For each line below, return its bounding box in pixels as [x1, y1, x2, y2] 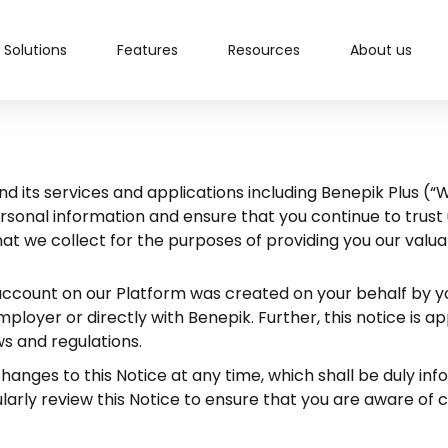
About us [349, 40, 412, 60]
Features [116, 40, 178, 60]
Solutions [3, 40, 67, 60]
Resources [227, 40, 300, 60]
